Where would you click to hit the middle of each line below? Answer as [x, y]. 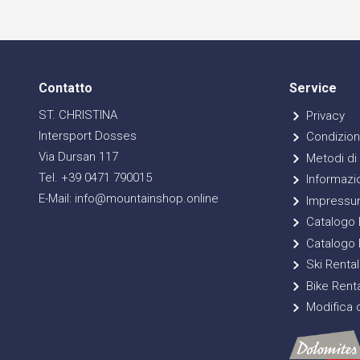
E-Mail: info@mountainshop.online [129, 199]
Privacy [323, 115]
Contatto [65, 88]
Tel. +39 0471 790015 [95, 178]
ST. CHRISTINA [78, 115]
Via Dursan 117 [78, 157]
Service [313, 88]
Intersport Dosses [88, 136]
